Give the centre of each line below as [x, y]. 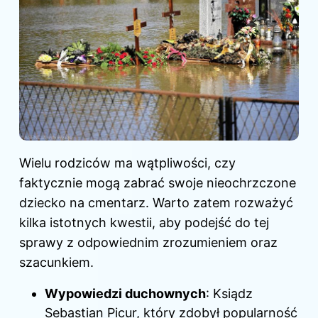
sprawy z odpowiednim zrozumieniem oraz [148, 243]
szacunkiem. [56, 263]
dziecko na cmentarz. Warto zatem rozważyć [156, 203]
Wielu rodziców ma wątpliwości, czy [127, 163]
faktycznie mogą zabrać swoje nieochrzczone [158, 183]
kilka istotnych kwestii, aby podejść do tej [144, 223]
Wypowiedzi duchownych [125, 294]
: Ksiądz [229, 294]
